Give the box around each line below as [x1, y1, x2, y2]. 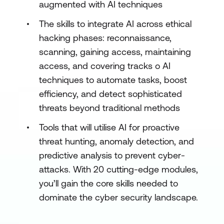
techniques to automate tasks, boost [39, 74, 187, 85]
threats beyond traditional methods [39, 102, 180, 113]
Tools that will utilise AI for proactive [39, 122, 179, 132]
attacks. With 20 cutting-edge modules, [39, 164, 198, 174]
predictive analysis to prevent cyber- [39, 150, 185, 160]
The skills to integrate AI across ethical [39, 18, 191, 29]
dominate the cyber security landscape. [39, 192, 198, 202]
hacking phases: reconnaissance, [39, 32, 171, 43]
